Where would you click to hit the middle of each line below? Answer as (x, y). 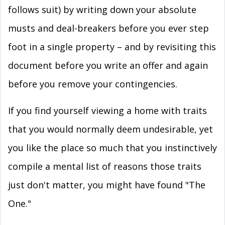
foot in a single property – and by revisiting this (112, 47)
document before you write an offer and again (108, 65)
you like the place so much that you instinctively (113, 148)
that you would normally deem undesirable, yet (110, 129)
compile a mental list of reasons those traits (105, 166)
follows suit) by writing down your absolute (102, 10)
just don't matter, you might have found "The (107, 185)
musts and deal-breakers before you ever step (108, 28)
